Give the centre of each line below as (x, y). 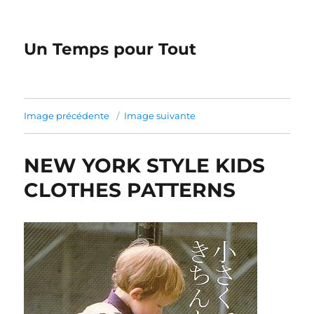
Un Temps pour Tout (110, 49)
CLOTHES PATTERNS (130, 190)
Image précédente (67, 116)
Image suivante (160, 116)
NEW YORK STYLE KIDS (145, 165)
